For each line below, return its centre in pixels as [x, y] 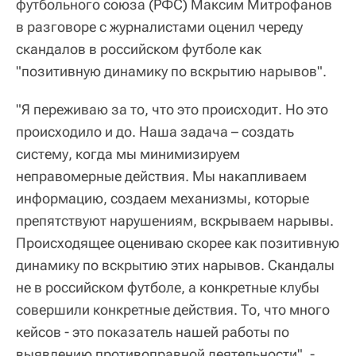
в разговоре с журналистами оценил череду [159, 26]
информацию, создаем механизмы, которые [163, 198]
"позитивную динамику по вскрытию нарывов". [171, 71]
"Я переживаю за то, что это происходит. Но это [172, 109]
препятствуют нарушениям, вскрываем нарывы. [175, 220]
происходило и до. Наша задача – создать [155, 131]
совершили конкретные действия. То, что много [173, 309]
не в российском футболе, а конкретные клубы [168, 287]
